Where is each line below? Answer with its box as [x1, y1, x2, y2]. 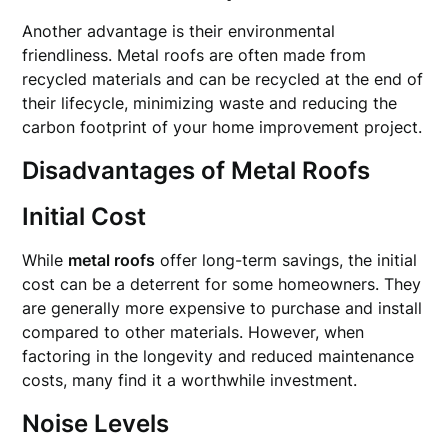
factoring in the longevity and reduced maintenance [22, 346, 415, 366]
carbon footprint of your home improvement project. [22, 117, 423, 137]
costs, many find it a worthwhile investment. [22, 370, 358, 390]
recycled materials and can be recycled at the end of [22, 69, 424, 89]
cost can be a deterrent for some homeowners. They [22, 274, 422, 294]
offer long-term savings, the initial [155, 250, 418, 270]
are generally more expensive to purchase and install [22, 298, 423, 318]
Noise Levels [22, 409, 170, 438]
